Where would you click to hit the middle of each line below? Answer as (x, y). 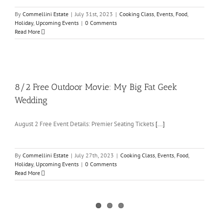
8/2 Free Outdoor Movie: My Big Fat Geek (96, 87)
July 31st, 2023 (94, 14)
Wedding (31, 100)
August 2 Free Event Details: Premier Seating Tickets (85, 124)
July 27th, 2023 (94, 155)
